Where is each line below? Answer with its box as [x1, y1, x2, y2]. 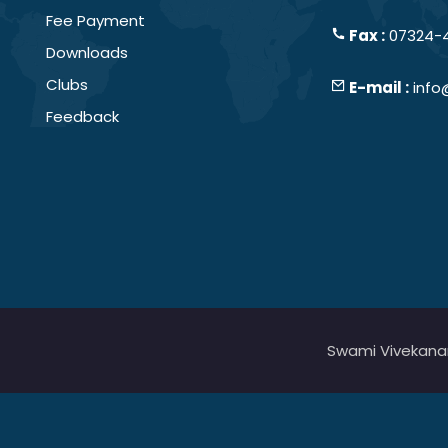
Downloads [46, 42, 128, 63]
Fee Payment [46, 10, 145, 31]
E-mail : [346, 77, 409, 98]
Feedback [46, 106, 119, 127]
